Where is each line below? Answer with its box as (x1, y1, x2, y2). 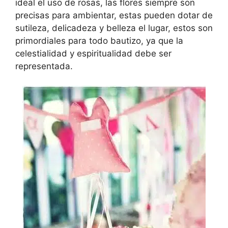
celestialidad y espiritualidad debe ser (15, 48, 172, 59)
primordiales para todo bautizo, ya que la (15, 35, 183, 46)
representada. (15, 61, 73, 71)
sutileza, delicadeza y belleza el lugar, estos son (15, 22, 213, 33)
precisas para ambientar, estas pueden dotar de (15, 10, 213, 20)
